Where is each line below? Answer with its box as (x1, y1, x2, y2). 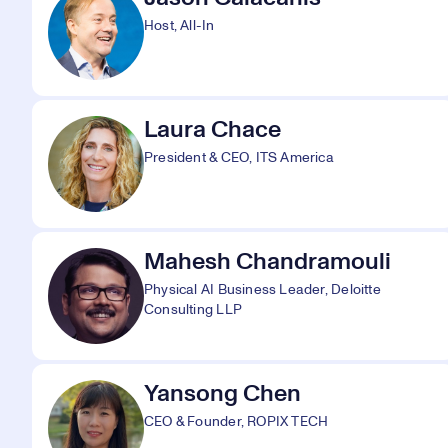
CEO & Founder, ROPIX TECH (144, 415, 329, 429)
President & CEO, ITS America (144, 151, 334, 165)
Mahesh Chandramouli (144, 250, 391, 274)
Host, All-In (144, 19, 215, 33)
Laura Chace (144, 118, 281, 142)
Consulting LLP (144, 303, 242, 317)
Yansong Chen (144, 382, 301, 406)
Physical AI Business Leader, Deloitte (144, 283, 381, 297)
